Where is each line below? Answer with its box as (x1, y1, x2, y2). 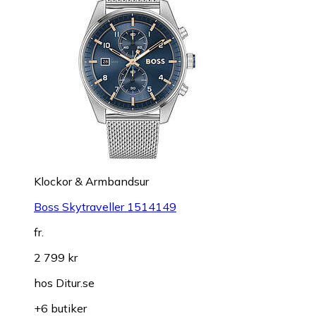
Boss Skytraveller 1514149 (34, 199, 176, 214)
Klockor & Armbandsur (34, 174, 149, 188)
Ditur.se (56, 275, 95, 290)
